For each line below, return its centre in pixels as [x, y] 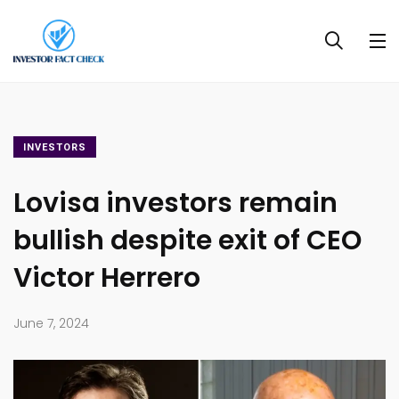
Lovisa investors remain [175, 204]
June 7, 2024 [51, 324]
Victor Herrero [107, 278]
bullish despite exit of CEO [187, 241]
